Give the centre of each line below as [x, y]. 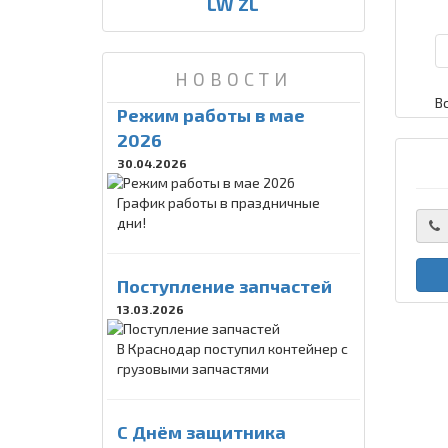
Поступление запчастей [224, 286]
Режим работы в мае [211, 115]
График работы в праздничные [218, 202]
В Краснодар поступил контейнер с [232, 348]
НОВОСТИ [233, 79]
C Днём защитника [201, 432]
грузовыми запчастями [193, 368]
